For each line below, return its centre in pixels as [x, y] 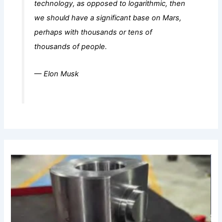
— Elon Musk [57, 74]
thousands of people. [71, 47]
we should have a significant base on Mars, [108, 18]
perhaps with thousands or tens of [93, 32]
